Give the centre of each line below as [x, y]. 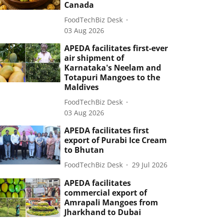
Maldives [82, 87]
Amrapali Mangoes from [111, 202]
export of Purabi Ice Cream [116, 140]
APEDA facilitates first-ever [116, 48]
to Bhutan [84, 150]
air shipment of [94, 58]
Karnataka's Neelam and [113, 68]
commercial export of [106, 193]
